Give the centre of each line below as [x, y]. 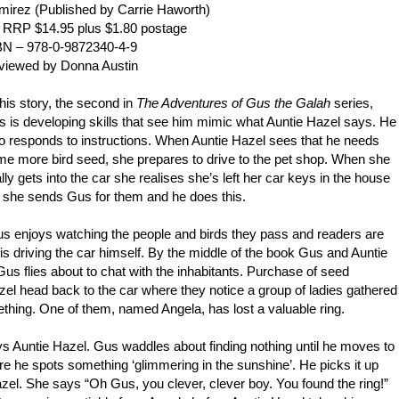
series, [352, 103]
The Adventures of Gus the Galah [234, 103]
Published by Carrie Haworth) [125, 10]
